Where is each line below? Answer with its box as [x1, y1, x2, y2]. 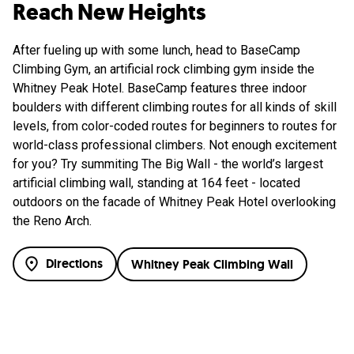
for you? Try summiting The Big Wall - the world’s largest [13, 156, 323, 172]
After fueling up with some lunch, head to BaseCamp [13, 43, 300, 58]
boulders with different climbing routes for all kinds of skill [13, 100, 337, 115]
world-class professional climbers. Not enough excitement [13, 137, 337, 153]
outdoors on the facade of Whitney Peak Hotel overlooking [13, 194, 336, 210]
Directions [46, 255, 103, 273]
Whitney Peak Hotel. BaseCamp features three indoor [13, 81, 307, 96]
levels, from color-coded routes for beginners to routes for [13, 119, 337, 134]
